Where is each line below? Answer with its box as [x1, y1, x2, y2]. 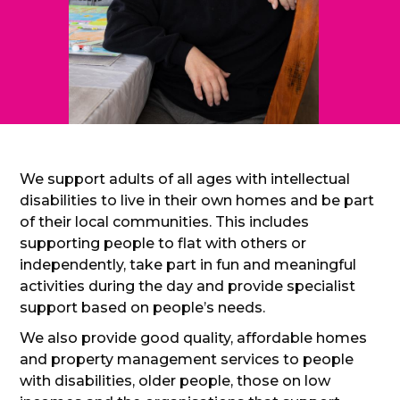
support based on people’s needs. [20, 299, 266, 317]
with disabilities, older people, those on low [20, 372, 331, 390]
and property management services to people [20, 351, 354, 369]
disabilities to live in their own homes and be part [20, 192, 375, 210]
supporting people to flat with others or [20, 235, 307, 253]
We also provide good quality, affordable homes [20, 329, 368, 347]
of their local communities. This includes [20, 213, 310, 231]
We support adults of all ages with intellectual [20, 171, 351, 188]
